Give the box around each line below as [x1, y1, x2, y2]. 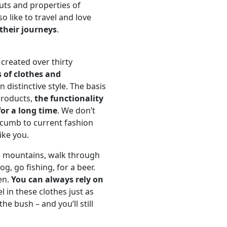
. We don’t [57, 105, 95, 117]
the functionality [34, 93, 103, 104]
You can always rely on [11, 174, 103, 185]
